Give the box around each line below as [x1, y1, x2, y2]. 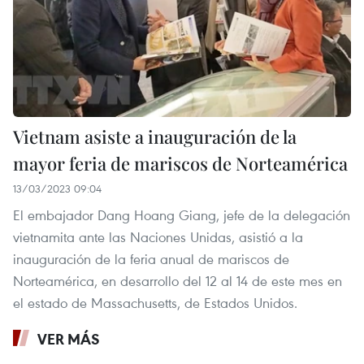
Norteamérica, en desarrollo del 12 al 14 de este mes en [13, 271, 342, 290]
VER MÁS [37, 328, 100, 349]
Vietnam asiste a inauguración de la [13, 123, 297, 149]
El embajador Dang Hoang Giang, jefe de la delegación [13, 205, 350, 224]
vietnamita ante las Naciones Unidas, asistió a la [13, 227, 303, 246]
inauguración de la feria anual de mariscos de [13, 249, 289, 268]
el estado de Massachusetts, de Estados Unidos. [13, 292, 297, 312]
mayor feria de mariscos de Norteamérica [13, 150, 348, 175]
